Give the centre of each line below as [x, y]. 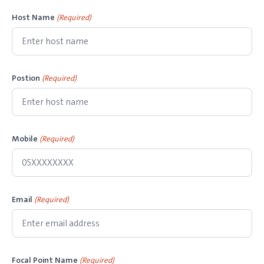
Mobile [25, 138]
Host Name [33, 17]
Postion [26, 78]
